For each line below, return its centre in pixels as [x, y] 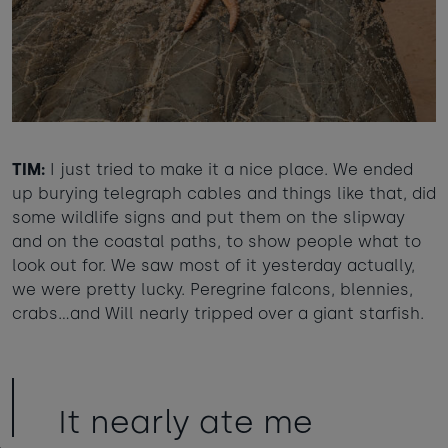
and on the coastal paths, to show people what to [216, 242]
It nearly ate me [185, 422]
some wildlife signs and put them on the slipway [208, 218]
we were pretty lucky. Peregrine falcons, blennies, [212, 290]
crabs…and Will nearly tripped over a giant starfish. [218, 314]
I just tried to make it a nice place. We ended [229, 170]
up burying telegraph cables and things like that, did [224, 194]
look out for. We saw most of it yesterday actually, [213, 266]
